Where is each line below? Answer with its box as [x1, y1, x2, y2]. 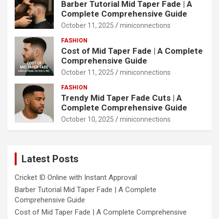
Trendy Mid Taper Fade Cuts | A [61, 93, 182, 103]
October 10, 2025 [61, 115, 114, 123]
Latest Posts [22, 153, 79, 165]
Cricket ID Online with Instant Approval [15, 173, 137, 182]
